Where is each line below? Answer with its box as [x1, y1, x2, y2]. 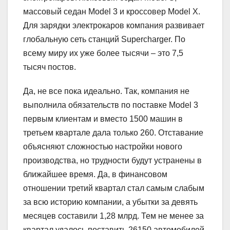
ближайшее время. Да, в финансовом [23, 169, 167, 179]
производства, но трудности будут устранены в [23, 156, 202, 165]
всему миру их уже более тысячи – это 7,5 [23, 48, 183, 57]
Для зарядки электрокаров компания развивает [23, 21, 204, 30]
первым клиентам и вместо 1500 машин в [23, 114, 183, 123]
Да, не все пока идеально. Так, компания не [23, 86, 189, 95]
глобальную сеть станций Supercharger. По [23, 34, 185, 44]
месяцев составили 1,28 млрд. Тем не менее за [23, 211, 204, 220]
